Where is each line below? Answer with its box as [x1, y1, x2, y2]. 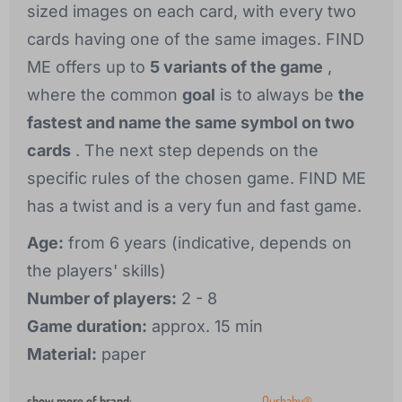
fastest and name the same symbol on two [27, 113, 354, 133]
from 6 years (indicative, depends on [64, 233, 352, 253]
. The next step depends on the [71, 141, 319, 161]
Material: [27, 345, 97, 364]
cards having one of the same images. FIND [27, 30, 364, 49]
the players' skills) [27, 261, 166, 281]
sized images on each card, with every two [27, 2, 356, 22]
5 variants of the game [150, 57, 323, 77]
